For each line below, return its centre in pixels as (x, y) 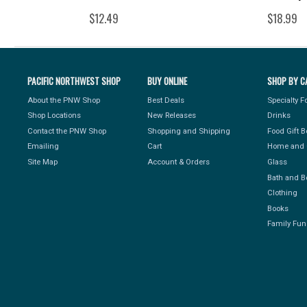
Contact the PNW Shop (67, 131)
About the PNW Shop (64, 100)
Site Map (43, 161)
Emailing (44, 146)
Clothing (283, 193)
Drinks (279, 115)
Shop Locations (54, 115)
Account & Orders (179, 161)
